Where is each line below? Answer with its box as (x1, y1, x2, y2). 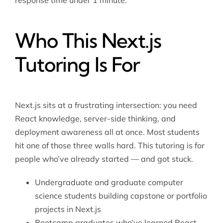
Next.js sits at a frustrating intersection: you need (14, 100, 197, 111)
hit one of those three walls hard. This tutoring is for (14, 140, 205, 151)
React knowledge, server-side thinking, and (14, 113, 176, 124)
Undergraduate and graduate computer (34, 177, 183, 188)
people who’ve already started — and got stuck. (14, 154, 193, 164)
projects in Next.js (34, 204, 101, 215)
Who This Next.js (14, 28, 162, 53)
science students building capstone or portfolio (34, 191, 207, 201)
